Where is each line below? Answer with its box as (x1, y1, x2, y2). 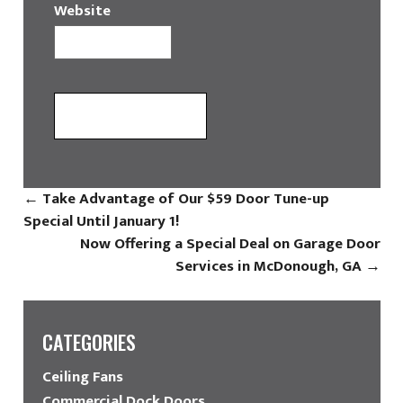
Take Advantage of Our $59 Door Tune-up (38, 185, 329, 211)
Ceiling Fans (41, 363, 123, 390)
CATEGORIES (41, 327, 136, 356)
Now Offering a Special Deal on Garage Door (79, 230, 381, 256)
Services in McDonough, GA (175, 253, 365, 279)
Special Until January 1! (22, 208, 180, 234)
